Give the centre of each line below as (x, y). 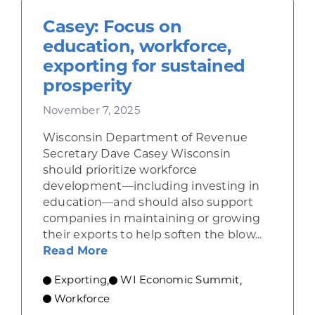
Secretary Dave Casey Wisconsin (137, 154)
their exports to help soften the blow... (152, 235)
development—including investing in (151, 186)
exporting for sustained (144, 66)
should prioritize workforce (120, 170)
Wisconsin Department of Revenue (145, 138)
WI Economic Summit (180, 280)
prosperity (87, 86)
